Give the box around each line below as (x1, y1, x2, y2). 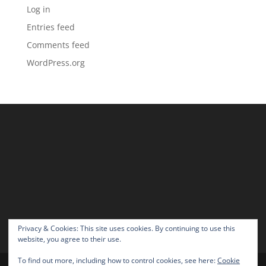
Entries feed (26, 21, 75, 33)
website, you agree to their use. (18, 234, 121, 244)
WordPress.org (26, 57, 85, 68)
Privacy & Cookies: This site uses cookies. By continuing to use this (18, 223, 235, 233)
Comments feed (26, 39, 90, 50)
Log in (26, 4, 50, 15)
